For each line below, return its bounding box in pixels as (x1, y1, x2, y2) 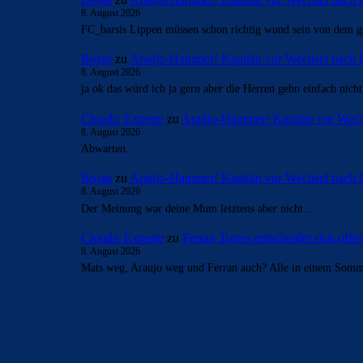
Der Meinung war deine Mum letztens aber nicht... (81, 202, 313, 215)
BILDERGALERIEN (86, 326, 190, 343)
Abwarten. (81, 142, 129, 155)
